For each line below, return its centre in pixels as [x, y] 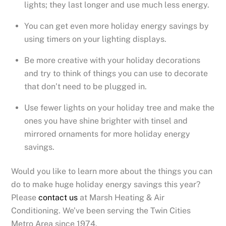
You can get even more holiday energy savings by [117, 26]
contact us [58, 198]
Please [25, 198]
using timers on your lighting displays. [95, 39]
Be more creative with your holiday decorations [112, 61]
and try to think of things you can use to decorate [116, 74]
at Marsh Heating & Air [121, 198]
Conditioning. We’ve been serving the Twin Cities [101, 211]
